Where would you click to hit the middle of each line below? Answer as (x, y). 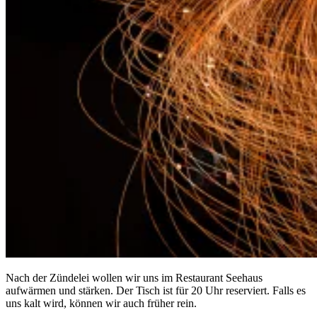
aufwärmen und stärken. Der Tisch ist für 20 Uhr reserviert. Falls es (156, 290)
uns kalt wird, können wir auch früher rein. (101, 303)
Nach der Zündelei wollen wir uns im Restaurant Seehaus (134, 277)
